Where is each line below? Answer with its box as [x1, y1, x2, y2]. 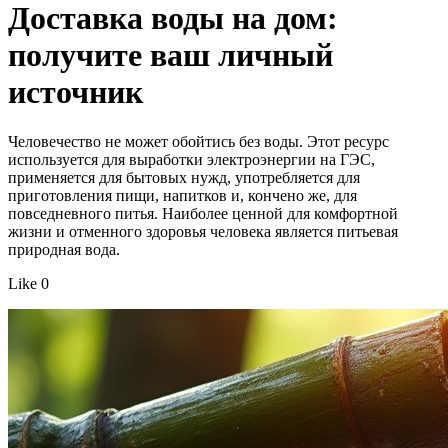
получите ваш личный [8, 37, 333, 74]
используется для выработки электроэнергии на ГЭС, [8, 150, 375, 168]
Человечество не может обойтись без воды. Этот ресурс [8, 132, 389, 150]
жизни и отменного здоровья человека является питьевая [8, 222, 398, 240]
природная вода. [8, 240, 120, 258]
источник [8, 74, 143, 111]
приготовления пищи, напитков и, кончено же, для [8, 186, 357, 204]
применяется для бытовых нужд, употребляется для [8, 168, 360, 186]
